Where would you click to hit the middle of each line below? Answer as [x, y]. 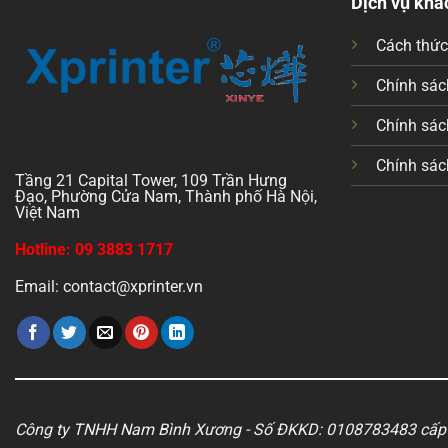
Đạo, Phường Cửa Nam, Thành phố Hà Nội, [166, 197]
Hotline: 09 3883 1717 [94, 250]
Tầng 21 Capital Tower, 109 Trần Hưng [151, 181]
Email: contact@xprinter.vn [109, 286]
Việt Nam [47, 213]
